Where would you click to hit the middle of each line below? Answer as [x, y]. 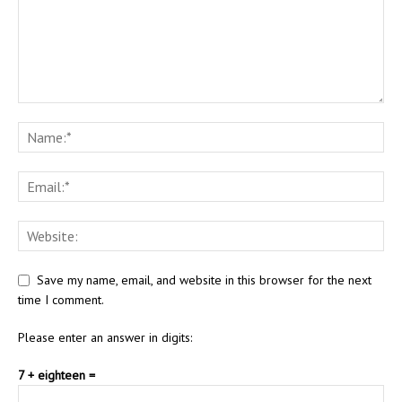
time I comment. [61, 300]
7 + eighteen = [57, 376]
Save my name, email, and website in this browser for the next [204, 280]
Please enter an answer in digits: [105, 338]
